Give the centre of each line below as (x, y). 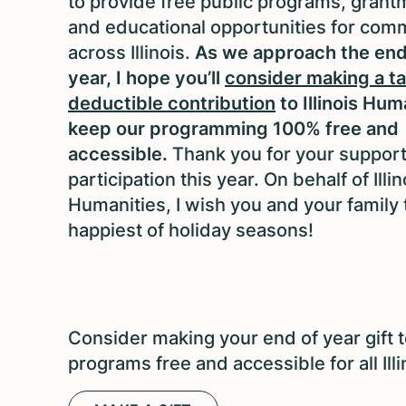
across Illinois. (131, 52)
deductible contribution (172, 103)
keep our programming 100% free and (233, 128)
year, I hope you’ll (146, 77)
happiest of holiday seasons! (191, 230)
